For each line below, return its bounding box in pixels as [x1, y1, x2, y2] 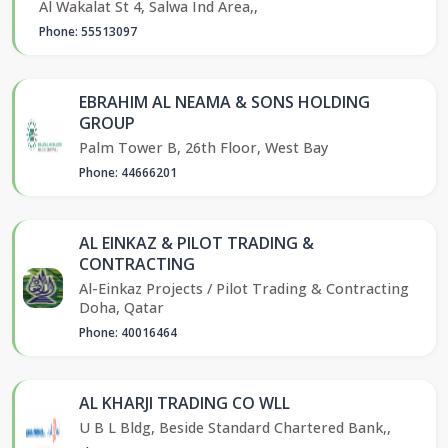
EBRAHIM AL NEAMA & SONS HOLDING [79, 90, 370, 113]
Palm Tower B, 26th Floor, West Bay [79, 137, 328, 157]
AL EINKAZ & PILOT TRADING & [79, 231, 314, 254]
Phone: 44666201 [79, 163, 177, 181]
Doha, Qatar [79, 297, 164, 317]
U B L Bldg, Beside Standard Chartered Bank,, [79, 417, 391, 437]
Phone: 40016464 [79, 323, 177, 341]
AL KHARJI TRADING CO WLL [79, 391, 290, 414]
